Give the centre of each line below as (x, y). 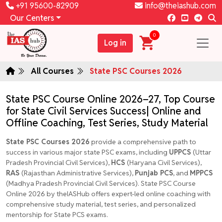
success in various (35, 152)
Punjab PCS (154, 173)
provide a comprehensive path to (143, 141)
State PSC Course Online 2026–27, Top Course (111, 99)
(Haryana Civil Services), (164, 162)
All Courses (53, 71)
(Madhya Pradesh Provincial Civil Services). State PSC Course (101, 183)
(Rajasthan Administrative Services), (78, 173)
